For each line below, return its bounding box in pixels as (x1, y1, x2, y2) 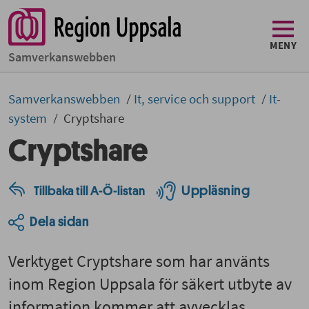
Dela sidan (30, 215, 89, 230)
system (8, 110, 50, 127)
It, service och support (134, 90, 258, 108)
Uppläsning (181, 183, 250, 199)
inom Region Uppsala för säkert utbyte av (8, 272, 292, 295)
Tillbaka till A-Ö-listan (34, 184, 145, 198)
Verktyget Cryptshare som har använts (8, 250, 270, 272)
